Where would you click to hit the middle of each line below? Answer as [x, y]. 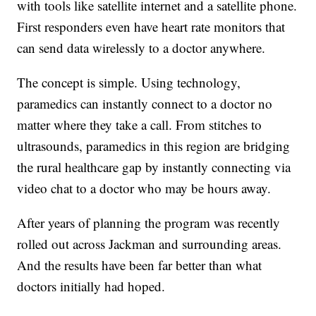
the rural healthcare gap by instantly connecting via [154, 166]
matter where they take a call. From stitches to [140, 124]
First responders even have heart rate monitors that [151, 26]
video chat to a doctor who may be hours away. [144, 188]
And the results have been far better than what [140, 265]
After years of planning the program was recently [149, 222]
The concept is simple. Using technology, [129, 82]
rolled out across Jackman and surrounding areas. [150, 243]
